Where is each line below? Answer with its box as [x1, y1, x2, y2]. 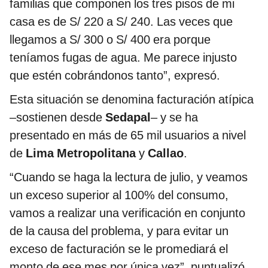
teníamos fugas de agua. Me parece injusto [10, 50, 237, 65]
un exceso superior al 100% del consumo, [10, 187, 229, 202]
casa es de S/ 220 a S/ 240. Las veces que [10, 14, 233, 29]
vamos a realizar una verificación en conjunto [10, 205, 245, 220]
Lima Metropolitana [26, 145, 136, 160]
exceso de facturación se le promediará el [10, 241, 228, 256]
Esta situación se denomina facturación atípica [10, 92, 254, 106]
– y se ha [151, 109, 198, 124]
